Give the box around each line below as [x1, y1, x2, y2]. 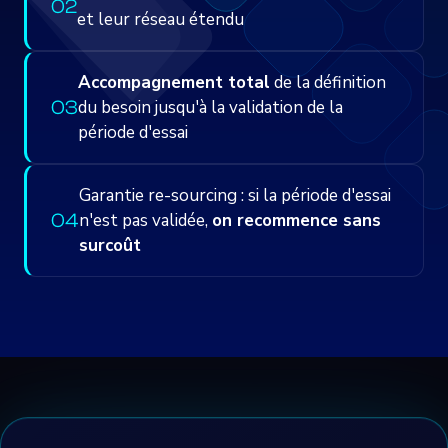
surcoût [79, 234, 141, 257]
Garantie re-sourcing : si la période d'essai [79, 184, 391, 207]
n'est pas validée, [79, 209, 212, 232]
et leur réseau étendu [77, 8, 244, 31]
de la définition [270, 71, 386, 94]
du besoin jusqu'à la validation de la [78, 96, 343, 119]
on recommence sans [212, 209, 381, 232]
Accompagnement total [78, 71, 270, 94]
